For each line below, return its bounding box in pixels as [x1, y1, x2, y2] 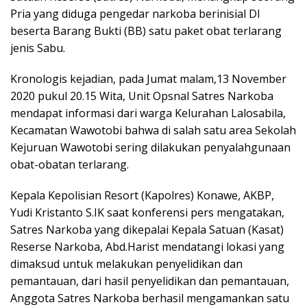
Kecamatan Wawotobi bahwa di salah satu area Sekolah [10, 123, 296, 138]
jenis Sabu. [10, 40, 65, 56]
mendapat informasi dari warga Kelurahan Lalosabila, [10, 106, 286, 121]
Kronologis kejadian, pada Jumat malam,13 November [10, 71, 286, 86]
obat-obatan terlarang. [10, 157, 129, 172]
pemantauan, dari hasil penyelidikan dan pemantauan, [10, 273, 289, 288]
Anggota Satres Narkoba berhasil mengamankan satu [10, 291, 289, 306]
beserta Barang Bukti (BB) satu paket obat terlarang [10, 23, 282, 38]
